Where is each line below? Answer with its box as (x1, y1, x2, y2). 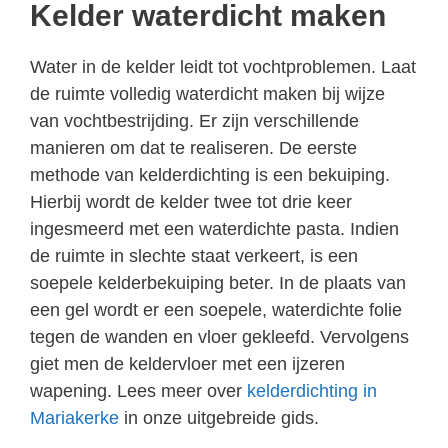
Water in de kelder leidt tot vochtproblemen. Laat (30, 56, 416, 77)
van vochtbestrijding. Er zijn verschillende (30, 110, 359, 131)
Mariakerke (30, 407, 119, 428)
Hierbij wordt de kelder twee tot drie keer (30, 191, 352, 212)
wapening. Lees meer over (30, 380, 247, 401)
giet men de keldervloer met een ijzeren (30, 353, 345, 374)
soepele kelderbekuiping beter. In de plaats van (30, 272, 406, 293)
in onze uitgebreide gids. (119, 407, 319, 428)
